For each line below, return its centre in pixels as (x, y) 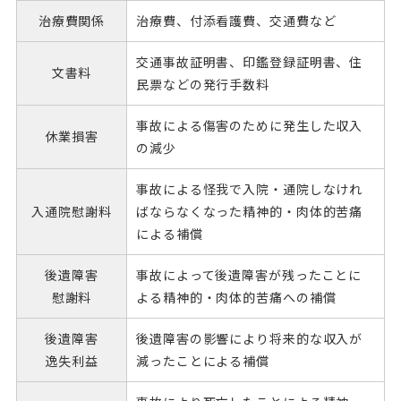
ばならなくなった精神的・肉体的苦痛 (250, 211)
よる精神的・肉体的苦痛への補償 (236, 297)
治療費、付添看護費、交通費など (236, 21)
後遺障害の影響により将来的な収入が (250, 338)
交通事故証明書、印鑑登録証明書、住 (250, 62)
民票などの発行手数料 (203, 84)
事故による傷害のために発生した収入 (250, 125)
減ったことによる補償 (203, 361)
